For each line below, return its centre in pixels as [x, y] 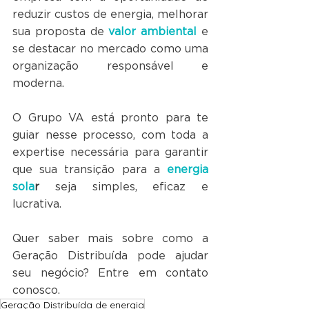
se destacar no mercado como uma [110, 49]
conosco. [36, 290]
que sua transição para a [90, 170]
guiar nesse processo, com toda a [110, 135]
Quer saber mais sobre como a [110, 239]
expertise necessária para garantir [110, 152]
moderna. [40, 83]
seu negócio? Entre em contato [110, 273]
